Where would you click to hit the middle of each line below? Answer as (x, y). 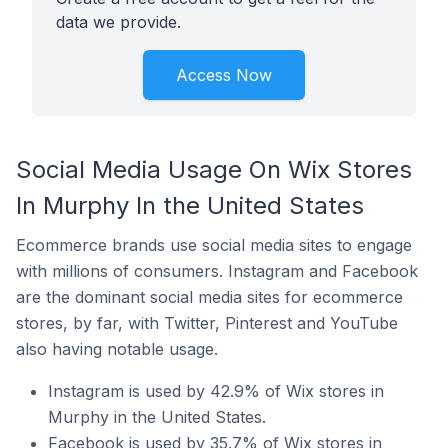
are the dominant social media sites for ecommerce (209, 297)
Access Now (224, 75)
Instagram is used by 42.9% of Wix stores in (216, 391)
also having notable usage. (117, 349)
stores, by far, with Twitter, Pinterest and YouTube (207, 323)
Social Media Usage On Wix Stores (214, 169)
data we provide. (118, 22)
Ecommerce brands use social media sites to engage (214, 245)
